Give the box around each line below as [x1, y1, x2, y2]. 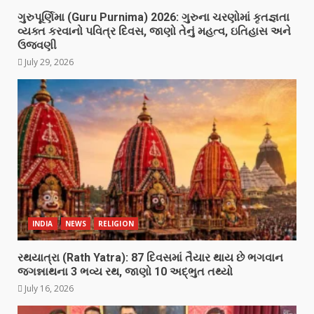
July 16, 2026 [22, 282, 74, 294]
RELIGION [97, 219, 134, 228]
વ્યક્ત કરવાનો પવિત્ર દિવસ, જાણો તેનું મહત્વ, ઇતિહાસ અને [18, 25, 291, 38]
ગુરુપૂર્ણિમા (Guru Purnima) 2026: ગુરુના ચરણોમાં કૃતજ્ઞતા [18, 11, 289, 24]
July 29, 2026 [22, 56, 74, 68]
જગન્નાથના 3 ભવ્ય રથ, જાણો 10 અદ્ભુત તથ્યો [18, 265, 233, 278]
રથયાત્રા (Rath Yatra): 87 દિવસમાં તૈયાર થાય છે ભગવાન [18, 251, 283, 264]
